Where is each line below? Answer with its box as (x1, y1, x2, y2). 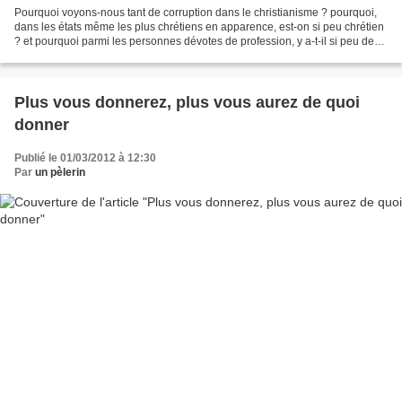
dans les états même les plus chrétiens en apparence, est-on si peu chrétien (14, 21, 384, 34)
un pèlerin (35, 166, 85, 179)
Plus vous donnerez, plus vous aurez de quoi (14, 93, 360, 112)
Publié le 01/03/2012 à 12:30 (14, 152, 156, 165)
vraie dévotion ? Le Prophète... (14, 49, 163, 63)
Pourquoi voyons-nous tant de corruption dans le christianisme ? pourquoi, (14, 6, 377, 20)
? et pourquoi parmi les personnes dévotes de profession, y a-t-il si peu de (14, 35, 374, 48)
